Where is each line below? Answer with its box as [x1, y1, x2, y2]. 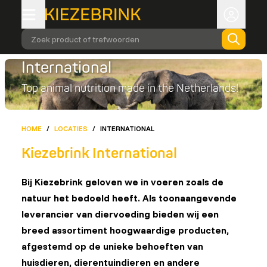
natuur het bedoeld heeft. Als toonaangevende [21, 192, 237, 204]
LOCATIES [54, 124, 88, 133]
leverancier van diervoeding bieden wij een [21, 208, 219, 220]
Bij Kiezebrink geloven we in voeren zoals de [21, 176, 223, 188]
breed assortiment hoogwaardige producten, [21, 224, 229, 236]
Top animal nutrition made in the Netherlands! [21, 82, 238, 95]
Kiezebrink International [21, 145, 177, 162]
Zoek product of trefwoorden [31, 33, 139, 45]
